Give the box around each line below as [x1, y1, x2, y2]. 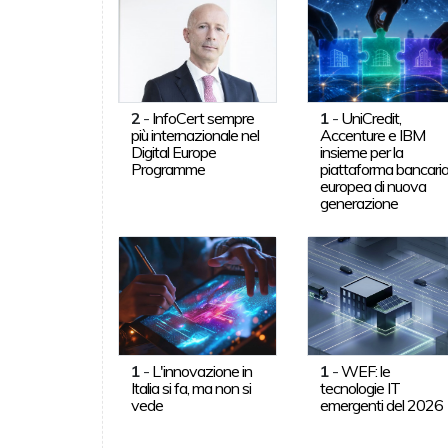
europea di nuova [320, 175, 427, 196]
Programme [130, 158, 205, 179]
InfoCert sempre [151, 107, 254, 128]
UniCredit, [341, 107, 402, 128]
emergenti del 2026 [320, 394, 444, 415]
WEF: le [341, 360, 391, 381]
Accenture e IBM [320, 124, 426, 145]
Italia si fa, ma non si [130, 377, 251, 398]
